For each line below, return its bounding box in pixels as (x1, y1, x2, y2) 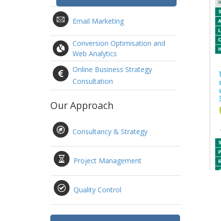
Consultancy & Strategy (73, 126, 147, 136)
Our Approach (50, 98, 113, 112)
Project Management (74, 155, 142, 165)
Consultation (73, 76, 113, 86)
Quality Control (74, 184, 121, 194)
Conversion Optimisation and (73, 38, 165, 48)
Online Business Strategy (73, 64, 152, 74)
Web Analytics (73, 48, 117, 58)
